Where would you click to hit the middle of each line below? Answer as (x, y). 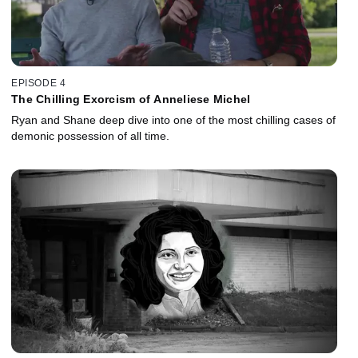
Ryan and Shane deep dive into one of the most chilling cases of (173, 120)
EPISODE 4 (39, 84)
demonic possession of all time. (90, 136)
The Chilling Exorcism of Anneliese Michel (131, 99)
